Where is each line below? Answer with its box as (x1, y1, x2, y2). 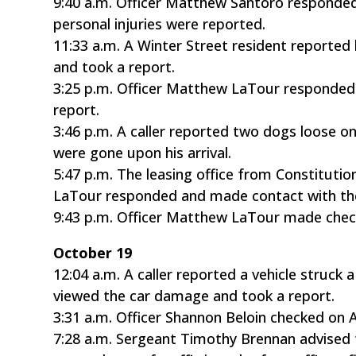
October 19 (53, 242, 133, 262)
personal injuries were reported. (53, 14, 266, 33)
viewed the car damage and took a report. (53, 285, 335, 305)
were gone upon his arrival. (53, 142, 232, 162)
